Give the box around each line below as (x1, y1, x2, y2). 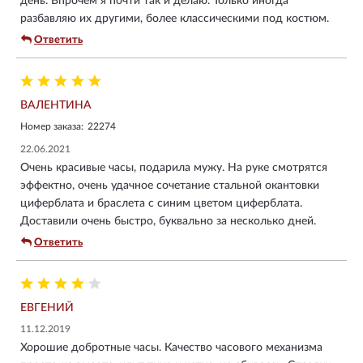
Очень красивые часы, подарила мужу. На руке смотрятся (20, 161, 327, 173)
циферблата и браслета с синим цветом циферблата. (20, 197, 302, 209)
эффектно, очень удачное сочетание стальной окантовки (20, 179, 319, 191)
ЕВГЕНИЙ (20, 301, 74, 314)
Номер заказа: (20, 121, 83, 131)
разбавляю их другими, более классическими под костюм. (20, 12, 329, 24)
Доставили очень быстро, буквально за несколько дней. (20, 215, 316, 227)
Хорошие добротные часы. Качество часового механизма (20, 341, 322, 353)
